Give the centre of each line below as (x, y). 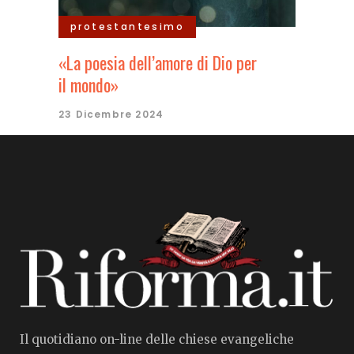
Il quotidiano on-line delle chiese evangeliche (157, 340)
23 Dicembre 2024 (111, 115)
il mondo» (88, 85)
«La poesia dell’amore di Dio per (158, 63)
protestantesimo (127, 27)
